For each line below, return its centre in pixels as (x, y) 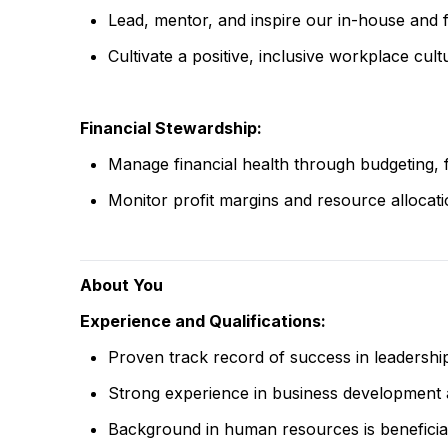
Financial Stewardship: (171, 128)
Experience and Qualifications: (203, 321)
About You (121, 285)
